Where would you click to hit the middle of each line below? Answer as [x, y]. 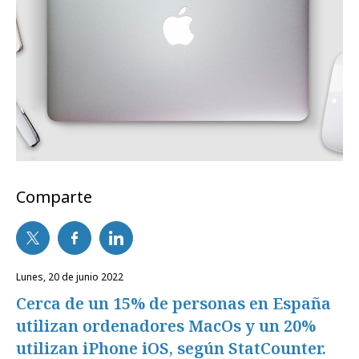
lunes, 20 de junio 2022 [72, 277]
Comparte [54, 197]
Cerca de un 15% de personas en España [173, 303]
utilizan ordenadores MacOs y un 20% [166, 326]
